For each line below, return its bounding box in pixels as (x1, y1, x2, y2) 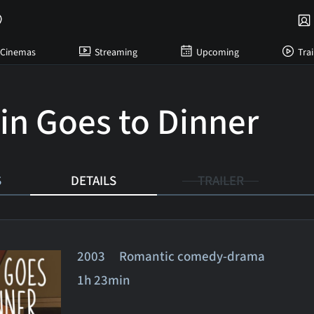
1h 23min (77, 271, 131, 289)
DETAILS (71, 172, 116, 190)
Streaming (94, 46, 137, 60)
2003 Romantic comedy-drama (77, 247, 277, 266)
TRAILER (197, 172, 244, 190)
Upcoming (196, 46, 239, 60)
